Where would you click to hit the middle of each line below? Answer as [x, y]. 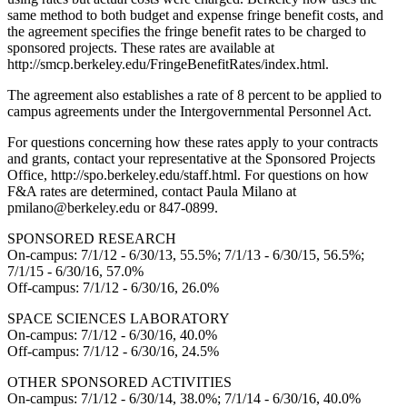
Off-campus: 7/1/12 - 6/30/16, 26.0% [113, 287]
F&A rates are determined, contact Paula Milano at [152, 191]
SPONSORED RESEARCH [92, 238]
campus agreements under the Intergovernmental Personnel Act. [189, 111]
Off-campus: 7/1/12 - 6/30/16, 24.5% [113, 351]
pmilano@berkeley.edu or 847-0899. [113, 207]
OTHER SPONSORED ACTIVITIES [119, 382]
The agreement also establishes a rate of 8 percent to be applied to [194, 94]
